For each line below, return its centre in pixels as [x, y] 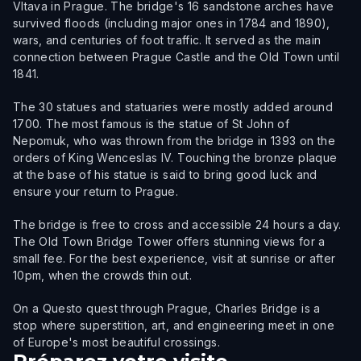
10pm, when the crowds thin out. [102, 275]
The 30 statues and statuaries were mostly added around [173, 107]
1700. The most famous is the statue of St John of [151, 124]
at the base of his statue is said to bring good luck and [165, 174]
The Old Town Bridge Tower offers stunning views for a [169, 241]
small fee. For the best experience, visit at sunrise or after [174, 258]
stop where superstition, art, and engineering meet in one [174, 325]
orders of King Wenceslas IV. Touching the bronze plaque [175, 158]
